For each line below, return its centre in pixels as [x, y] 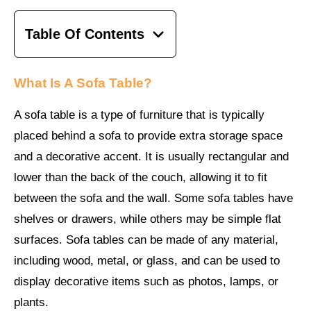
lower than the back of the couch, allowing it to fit [141, 177]
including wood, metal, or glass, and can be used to [147, 260]
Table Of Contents [85, 34]
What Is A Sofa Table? [83, 83]
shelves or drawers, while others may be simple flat [148, 219]
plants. [31, 302]
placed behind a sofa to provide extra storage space [148, 135]
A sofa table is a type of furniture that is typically [139, 115]
